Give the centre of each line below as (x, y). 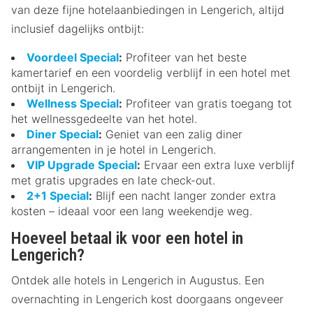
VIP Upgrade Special (82, 165)
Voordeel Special (73, 57)
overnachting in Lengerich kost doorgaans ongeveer (147, 299)
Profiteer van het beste (184, 57)
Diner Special (63, 134)
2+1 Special (58, 195)
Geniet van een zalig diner (172, 134)
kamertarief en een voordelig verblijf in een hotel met (151, 72)
